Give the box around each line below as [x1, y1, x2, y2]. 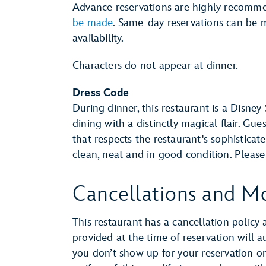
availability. [72, 32, 124, 45]
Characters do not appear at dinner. [72, 59, 238, 72]
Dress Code [72, 87, 129, 99]
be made [72, 17, 113, 29]
